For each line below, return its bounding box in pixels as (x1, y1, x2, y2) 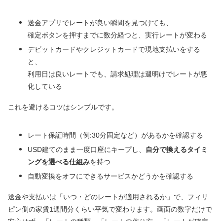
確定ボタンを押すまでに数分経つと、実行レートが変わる (28, 31, 207, 39)
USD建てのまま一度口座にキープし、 (28, 145, 146, 153)
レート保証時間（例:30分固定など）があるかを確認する (28, 131, 203, 139)
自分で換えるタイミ (146, 145, 208, 153)
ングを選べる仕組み (28, 157, 90, 166)
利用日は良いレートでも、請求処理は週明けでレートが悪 (28, 70, 207, 78)
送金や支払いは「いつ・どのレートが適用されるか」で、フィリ (8, 192, 208, 201)
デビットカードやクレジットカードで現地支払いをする (28, 45, 200, 53)
